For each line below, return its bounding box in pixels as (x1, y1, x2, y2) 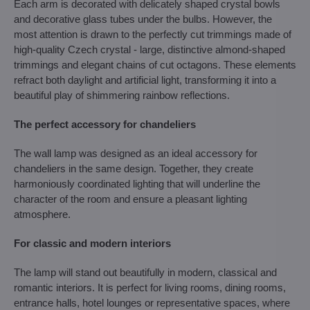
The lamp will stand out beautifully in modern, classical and (14, 266, 277, 278)
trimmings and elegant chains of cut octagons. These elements (14, 59, 296, 71)
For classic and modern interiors (14, 237, 171, 249)
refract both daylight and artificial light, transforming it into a (14, 74, 276, 86)
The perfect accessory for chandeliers (14, 118, 196, 130)
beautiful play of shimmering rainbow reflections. (14, 89, 230, 101)
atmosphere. (14, 208, 71, 220)
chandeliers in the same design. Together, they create (14, 163, 253, 174)
